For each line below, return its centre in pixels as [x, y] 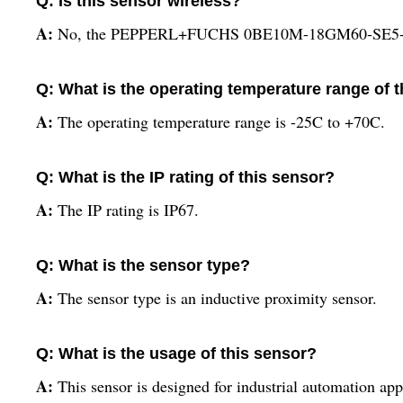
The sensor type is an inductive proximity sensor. [217, 298]
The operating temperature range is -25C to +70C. [221, 121]
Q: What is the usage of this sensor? [176, 354]
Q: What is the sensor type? [143, 265]
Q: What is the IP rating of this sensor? [185, 177]
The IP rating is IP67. [128, 210]
